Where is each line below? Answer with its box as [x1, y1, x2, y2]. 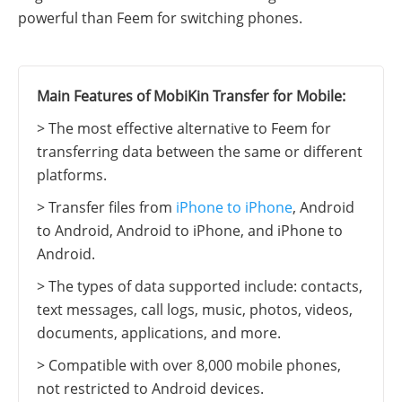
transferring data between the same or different [37, 141, 363, 162]
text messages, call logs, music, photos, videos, [37, 299, 353, 319]
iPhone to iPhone [176, 197, 293, 217]
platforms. [37, 164, 107, 185]
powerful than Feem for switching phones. [18, 7, 302, 28]
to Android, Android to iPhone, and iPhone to [37, 220, 343, 240]
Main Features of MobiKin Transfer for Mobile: [37, 85, 345, 106]
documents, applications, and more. [37, 322, 281, 343]
